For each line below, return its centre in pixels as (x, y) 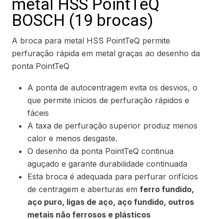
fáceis (38, 113)
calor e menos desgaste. (72, 139)
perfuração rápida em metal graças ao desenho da (106, 54)
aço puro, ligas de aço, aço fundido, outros (111, 202)
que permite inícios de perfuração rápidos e (108, 100)
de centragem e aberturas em (84, 189)
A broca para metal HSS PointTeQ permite (91, 41)
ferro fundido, (167, 189)
